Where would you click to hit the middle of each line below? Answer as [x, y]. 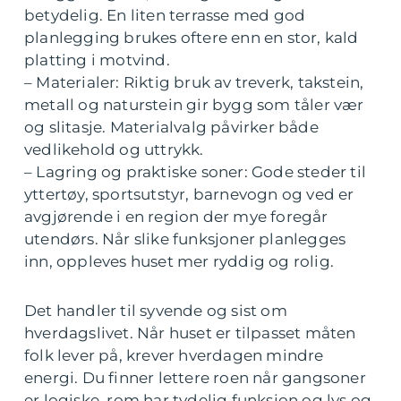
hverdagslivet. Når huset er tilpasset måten [190, 333]
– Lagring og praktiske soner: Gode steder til [196, 172]
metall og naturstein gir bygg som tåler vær [194, 105]
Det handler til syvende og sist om [156, 311]
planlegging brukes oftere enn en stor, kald [192, 38]
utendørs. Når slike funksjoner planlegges [185, 239]
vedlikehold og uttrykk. [114, 150]
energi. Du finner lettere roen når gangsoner [195, 378]
